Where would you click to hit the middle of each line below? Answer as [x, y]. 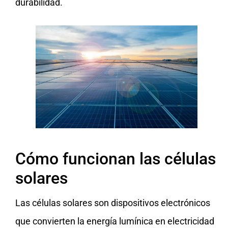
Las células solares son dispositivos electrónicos [113, 203]
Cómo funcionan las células [116, 159]
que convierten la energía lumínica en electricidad [115, 221]
